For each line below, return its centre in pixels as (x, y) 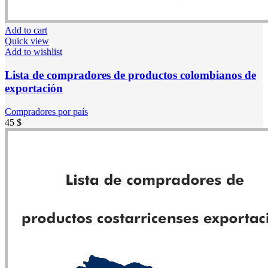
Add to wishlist (33, 52)
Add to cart (26, 31)
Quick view (27, 41)
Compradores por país (46, 111)
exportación (34, 88)
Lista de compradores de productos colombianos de (130, 75)
